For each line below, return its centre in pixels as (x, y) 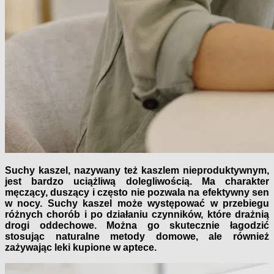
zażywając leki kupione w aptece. (81, 247)
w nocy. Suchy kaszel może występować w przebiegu (137, 203)
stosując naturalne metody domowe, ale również (137, 236)
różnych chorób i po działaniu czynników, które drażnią (137, 214)
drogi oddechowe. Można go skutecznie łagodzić (137, 225)
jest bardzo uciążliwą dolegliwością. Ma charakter (137, 181)
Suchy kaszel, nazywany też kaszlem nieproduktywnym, (137, 170)
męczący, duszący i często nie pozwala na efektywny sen (137, 192)
